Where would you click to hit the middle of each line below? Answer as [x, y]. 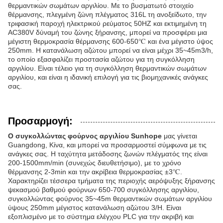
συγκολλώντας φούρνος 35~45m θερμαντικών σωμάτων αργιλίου [110, 199]
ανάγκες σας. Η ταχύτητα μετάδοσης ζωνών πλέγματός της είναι [108, 154]
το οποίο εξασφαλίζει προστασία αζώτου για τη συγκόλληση [101, 59]
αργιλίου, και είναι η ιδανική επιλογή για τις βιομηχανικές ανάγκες [108, 77]
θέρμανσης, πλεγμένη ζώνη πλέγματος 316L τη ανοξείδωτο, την [107, 14]
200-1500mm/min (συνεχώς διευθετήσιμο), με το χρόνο [95, 163]
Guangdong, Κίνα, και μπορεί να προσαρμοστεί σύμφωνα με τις [107, 145]
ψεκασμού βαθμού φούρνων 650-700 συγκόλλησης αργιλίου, [104, 190]
